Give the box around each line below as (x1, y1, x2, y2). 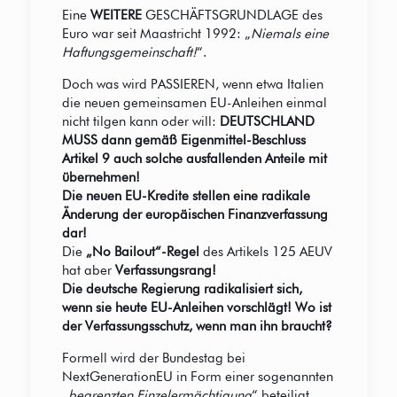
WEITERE (90, 7, 142, 24)
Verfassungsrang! (114, 262, 216, 279)
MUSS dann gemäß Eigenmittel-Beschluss (61, 132, 306, 149)
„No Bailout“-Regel (85, 244, 199, 261)
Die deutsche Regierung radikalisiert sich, (61, 281, 302, 298)
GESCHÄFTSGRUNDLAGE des (141, 7, 323, 24)
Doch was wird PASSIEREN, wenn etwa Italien (61, 76, 323, 93)
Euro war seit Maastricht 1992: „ (61, 26, 251, 43)
